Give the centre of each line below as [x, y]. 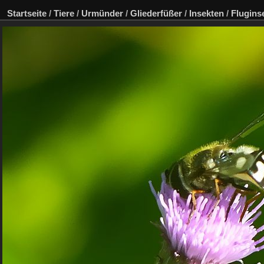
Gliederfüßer [156, 13]
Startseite [27, 13]
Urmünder [102, 13]
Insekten [207, 13]
